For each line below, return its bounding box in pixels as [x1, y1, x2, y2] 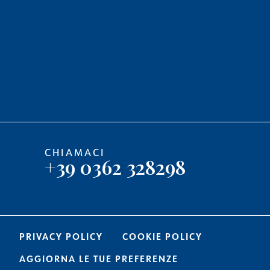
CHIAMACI [45, 145, 105, 159]
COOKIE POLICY [122, 230, 202, 242]
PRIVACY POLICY [19, 230, 103, 242]
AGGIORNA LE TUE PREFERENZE [19, 253, 178, 265]
